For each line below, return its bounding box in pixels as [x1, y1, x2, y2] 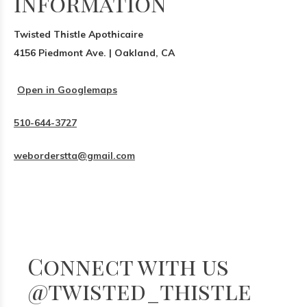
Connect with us [27, 251, 229, 281]
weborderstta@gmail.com [14, 149, 135, 162]
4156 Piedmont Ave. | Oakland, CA [14, 47, 175, 59]
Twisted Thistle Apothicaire [14, 28, 143, 40]
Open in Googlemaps [17, 84, 117, 96]
